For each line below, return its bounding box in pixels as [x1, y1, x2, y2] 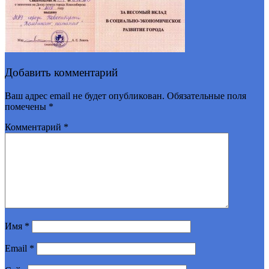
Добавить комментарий [5, 65, 118, 79]
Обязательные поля [167, 90, 246, 101]
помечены [5, 101, 49, 112]
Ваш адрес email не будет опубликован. [5, 90, 165, 101]
